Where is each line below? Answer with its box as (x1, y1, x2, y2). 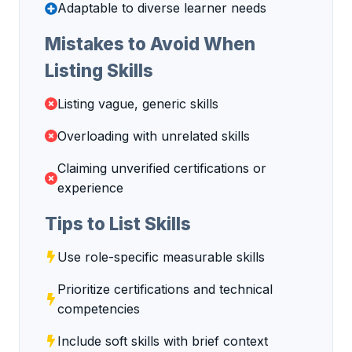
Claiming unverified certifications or (57, 159, 266, 176)
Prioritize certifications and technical (57, 280, 273, 297)
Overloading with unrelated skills (57, 127, 250, 144)
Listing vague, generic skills (57, 95, 218, 112)
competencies (57, 300, 140, 317)
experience (57, 179, 123, 196)
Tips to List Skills (45, 212, 191, 234)
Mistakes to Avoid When (45, 33, 255, 55)
